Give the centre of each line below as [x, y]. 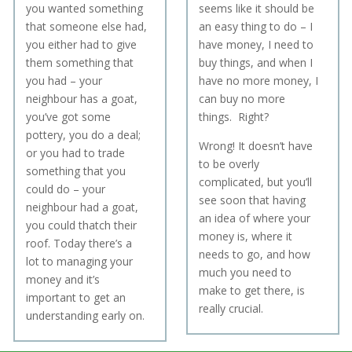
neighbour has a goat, [82, 98]
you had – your [64, 80]
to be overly [229, 163]
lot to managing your [79, 261]
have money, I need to [257, 44]
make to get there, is [252, 290]
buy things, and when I [256, 62]
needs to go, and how [255, 254]
